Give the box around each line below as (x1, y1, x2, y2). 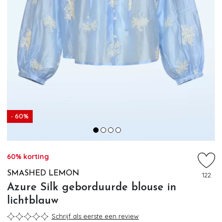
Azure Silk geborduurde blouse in (7, 181, 176, 193)
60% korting (7, 152, 49, 161)
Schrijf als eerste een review (52, 212, 139, 221)
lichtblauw (7, 195, 58, 207)
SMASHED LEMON (7, 169, 79, 177)
